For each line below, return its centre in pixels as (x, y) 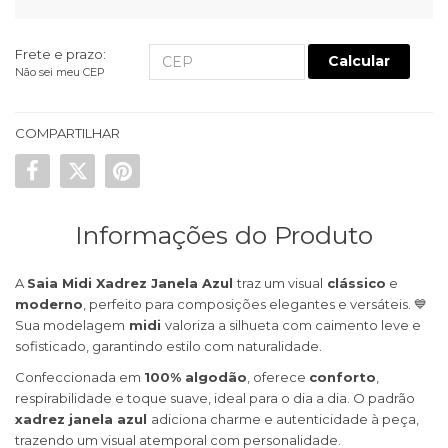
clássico (354, 283)
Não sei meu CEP (60, 71)
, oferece (278, 377)
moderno (49, 304)
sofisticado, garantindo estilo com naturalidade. (168, 346)
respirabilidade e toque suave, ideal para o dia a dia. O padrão (215, 398)
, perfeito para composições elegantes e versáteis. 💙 (255, 304)
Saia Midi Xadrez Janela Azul (132, 283)
